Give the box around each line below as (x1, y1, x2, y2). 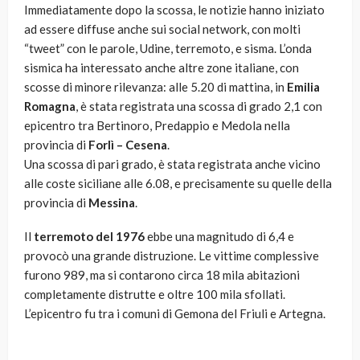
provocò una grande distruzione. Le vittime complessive (24, 248, 319, 264)
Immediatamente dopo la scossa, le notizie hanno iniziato (24, 2, 325, 18)
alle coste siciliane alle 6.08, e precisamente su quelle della (24, 176, 332, 191)
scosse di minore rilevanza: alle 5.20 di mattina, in (24, 80, 287, 95)
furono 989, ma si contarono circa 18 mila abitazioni (24, 268, 300, 283)
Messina (88, 195, 135, 211)
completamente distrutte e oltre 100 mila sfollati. (24, 287, 285, 302)
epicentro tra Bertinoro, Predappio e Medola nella (24, 118, 290, 133)
